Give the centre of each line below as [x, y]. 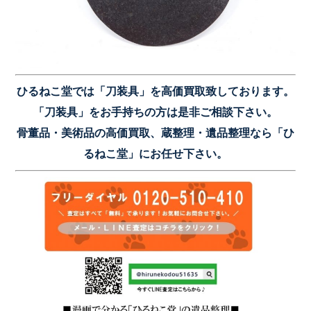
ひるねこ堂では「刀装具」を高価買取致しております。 [155, 92]
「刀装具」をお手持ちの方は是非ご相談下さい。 [155, 112]
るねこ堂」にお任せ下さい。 [155, 154]
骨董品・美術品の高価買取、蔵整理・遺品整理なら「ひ [155, 133]
